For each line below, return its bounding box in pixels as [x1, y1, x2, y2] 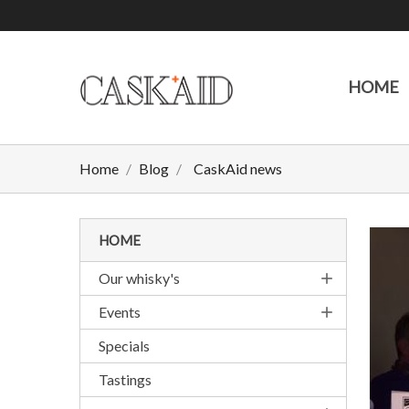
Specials [99, 337, 150, 355]
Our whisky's [99, 269, 180, 288]
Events [99, 303, 141, 321]
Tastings [99, 371, 152, 389]
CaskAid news [194, 160, 282, 178]
